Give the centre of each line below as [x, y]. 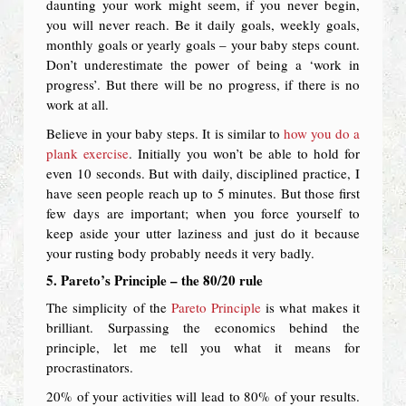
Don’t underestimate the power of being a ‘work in [203, 64]
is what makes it [310, 307]
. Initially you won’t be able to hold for [244, 153]
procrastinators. [90, 367]
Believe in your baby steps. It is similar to [165, 133]
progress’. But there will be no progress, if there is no [203, 84]
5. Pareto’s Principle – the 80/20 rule [155, 280]
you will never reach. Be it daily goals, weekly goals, [203, 24]
